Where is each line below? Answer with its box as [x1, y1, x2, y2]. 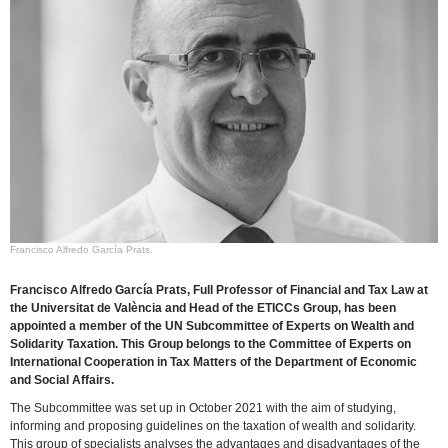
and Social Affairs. [10, 373, 115, 388]
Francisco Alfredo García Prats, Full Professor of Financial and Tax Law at [10, 283, 429, 298]
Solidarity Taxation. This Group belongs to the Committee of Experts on [10, 337, 412, 352]
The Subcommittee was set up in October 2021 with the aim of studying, [10, 401, 397, 416]
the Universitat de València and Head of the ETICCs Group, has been [10, 301, 397, 316]
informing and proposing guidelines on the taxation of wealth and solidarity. [10, 419, 417, 434]
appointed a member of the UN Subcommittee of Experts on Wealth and [10, 319, 415, 334]
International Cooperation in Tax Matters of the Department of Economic [10, 355, 418, 370]
